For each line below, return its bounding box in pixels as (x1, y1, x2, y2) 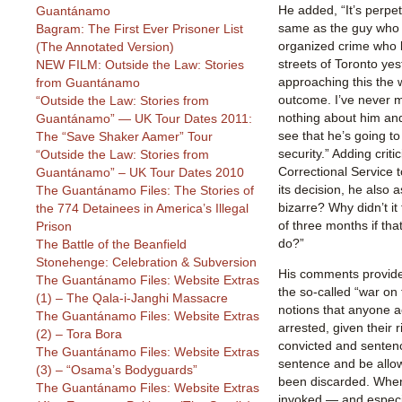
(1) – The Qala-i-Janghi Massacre (36, 291, 228, 306)
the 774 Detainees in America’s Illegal (36, 201, 249, 216)
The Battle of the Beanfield (36, 237, 187, 252)
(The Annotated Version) (36, 39, 174, 55)
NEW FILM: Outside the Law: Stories (36, 57, 244, 73)
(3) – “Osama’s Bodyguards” (36, 363, 197, 378)
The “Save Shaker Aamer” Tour (36, 129, 213, 144)
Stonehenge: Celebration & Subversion (36, 255, 257, 270)
